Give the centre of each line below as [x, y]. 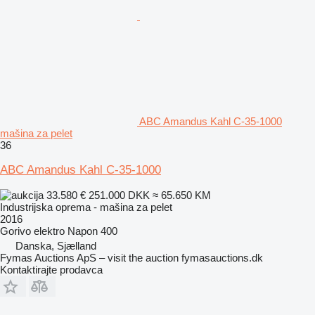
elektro [49, 231]
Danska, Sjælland [56, 245]
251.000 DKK [119, 195]
